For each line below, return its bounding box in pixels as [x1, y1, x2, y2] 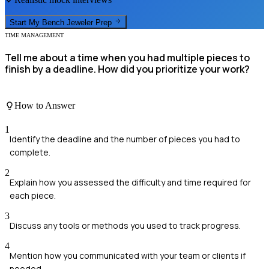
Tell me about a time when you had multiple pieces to [5, 50, 250, 64]
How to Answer [14, 100, 75, 111]
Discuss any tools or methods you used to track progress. [10, 219, 241, 231]
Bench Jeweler [42, 17, 93, 27]
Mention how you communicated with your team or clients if [10, 249, 246, 261]
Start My [10, 17, 42, 27]
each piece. [10, 189, 56, 201]
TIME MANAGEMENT [5, 31, 64, 38]
